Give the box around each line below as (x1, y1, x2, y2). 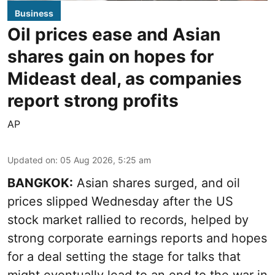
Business (15, 7, 53, 18)
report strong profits (7, 90, 179, 111)
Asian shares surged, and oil (73, 175, 240, 190)
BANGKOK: (7, 175, 73, 190)
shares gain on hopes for (7, 45, 214, 67)
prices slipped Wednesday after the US (7, 193, 233, 209)
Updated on (7, 154, 55, 165)
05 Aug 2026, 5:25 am (60, 154, 151, 165)
